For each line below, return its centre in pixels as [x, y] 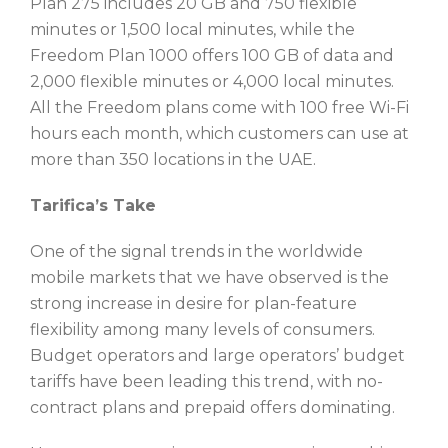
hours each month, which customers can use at [219, 133]
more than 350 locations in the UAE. [173, 159]
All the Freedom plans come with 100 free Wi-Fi [219, 107]
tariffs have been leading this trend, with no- [206, 381]
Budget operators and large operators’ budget [217, 355]
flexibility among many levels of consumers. [202, 329]
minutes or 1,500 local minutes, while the [192, 29]
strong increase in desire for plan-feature [193, 303]
